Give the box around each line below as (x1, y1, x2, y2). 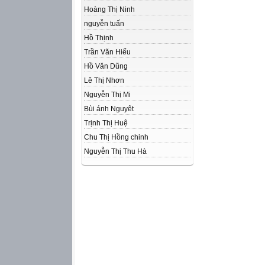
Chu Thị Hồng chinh (84, 133, 148, 141)
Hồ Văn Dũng (84, 62, 128, 70)
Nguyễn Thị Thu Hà (84, 147, 147, 156)
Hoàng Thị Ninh (84, 5, 135, 14)
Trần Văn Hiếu (84, 48, 131, 56)
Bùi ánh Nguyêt (84, 105, 134, 113)
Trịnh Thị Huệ (84, 119, 128, 127)
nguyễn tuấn (84, 20, 124, 28)
